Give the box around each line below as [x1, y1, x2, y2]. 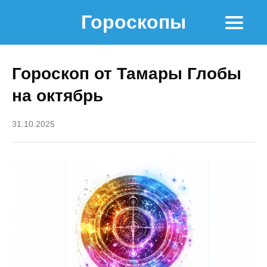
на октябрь [12, 86, 103, 105]
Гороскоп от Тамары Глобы [12, 64, 241, 83]
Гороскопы [81, 11, 186, 33]
